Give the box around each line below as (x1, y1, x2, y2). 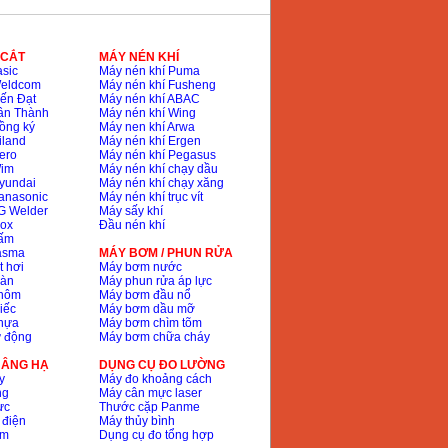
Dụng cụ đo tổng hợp (98, 428, 214, 442)
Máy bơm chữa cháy (98, 330, 210, 344)
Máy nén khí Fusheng (98, 78, 216, 92)
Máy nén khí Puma (98, 64, 200, 78)
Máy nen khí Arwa (98, 120, 195, 134)
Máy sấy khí (98, 204, 163, 218)
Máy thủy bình (98, 414, 175, 428)
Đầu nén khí (98, 218, 165, 232)
